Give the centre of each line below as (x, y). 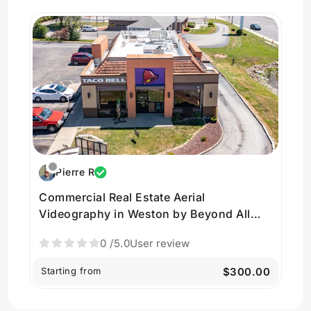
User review (160, 243)
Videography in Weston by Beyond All (145, 214)
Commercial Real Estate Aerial (122, 197)
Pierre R (75, 172)
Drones (59, 230)
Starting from (71, 270)
